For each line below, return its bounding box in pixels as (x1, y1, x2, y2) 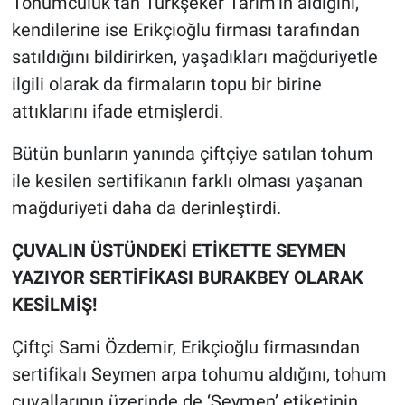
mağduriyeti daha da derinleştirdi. (11, 197, 281, 220)
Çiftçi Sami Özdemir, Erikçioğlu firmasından (11, 336, 360, 359)
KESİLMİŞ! (11, 294, 97, 316)
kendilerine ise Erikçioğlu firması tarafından (11, 19, 360, 42)
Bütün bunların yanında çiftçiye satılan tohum (11, 143, 373, 165)
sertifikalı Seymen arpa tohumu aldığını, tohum (11, 363, 387, 386)
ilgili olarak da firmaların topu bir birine (11, 73, 322, 96)
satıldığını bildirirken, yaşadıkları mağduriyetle (11, 46, 378, 69)
